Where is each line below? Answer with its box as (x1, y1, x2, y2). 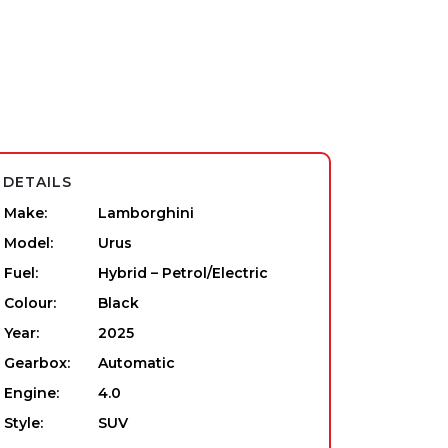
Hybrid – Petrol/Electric (98, 264, 268, 282)
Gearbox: (4, 354, 70, 372)
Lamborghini (98, 204, 194, 222)
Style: (4, 414, 43, 432)
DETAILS (3, 173, 72, 191)
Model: (4, 234, 53, 252)
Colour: (4, 294, 56, 312)
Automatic (98, 354, 175, 372)
